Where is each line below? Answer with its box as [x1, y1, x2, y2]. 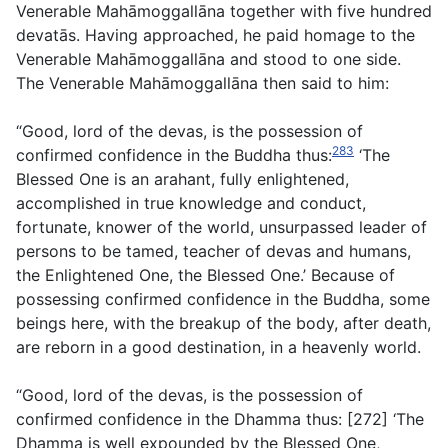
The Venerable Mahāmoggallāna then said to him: [16, 73, 389, 94]
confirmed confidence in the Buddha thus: [16, 145, 332, 166]
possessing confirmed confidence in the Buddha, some [16, 289, 430, 310]
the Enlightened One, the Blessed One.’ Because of [16, 265, 395, 286]
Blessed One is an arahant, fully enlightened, [16, 169, 349, 190]
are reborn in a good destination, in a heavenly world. [16, 337, 421, 358]
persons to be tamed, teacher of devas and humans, [16, 241, 411, 262]
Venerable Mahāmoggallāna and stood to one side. [16, 49, 401, 70]
